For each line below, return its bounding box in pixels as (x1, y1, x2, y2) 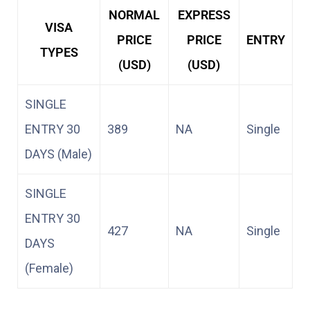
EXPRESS (177, 7, 230, 22)
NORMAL (109, 7, 160, 22)
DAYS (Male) (25, 146, 92, 161)
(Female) (25, 260, 73, 275)
